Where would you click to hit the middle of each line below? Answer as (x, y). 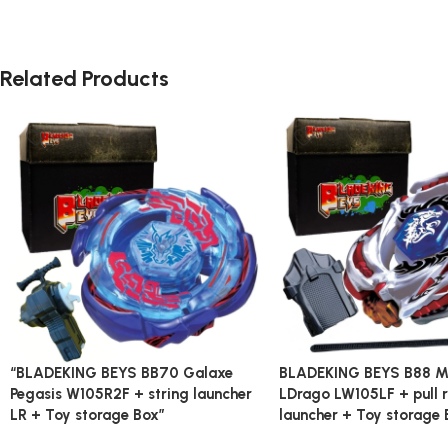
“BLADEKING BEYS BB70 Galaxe (121, 372)
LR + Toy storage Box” (87, 414)
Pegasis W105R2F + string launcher (131, 393)
